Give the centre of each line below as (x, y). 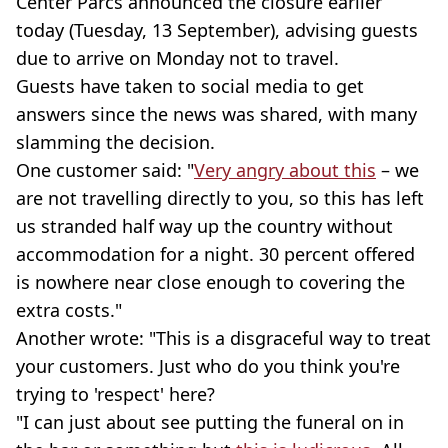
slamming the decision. (115, 141)
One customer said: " (105, 169)
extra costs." (69, 309)
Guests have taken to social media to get (190, 85)
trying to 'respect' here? (115, 393)
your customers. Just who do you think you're (208, 365)
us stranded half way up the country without (204, 225)
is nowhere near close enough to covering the (210, 281)
